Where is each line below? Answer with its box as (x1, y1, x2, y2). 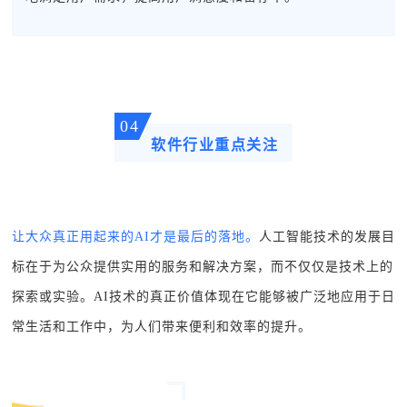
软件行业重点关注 (151, 136, 278, 153)
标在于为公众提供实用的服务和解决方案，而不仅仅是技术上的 (12, 259, 393, 273)
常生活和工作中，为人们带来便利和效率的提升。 (12, 319, 312, 333)
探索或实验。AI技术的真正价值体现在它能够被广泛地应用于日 (12, 289, 395, 303)
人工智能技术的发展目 (259, 229, 395, 243)
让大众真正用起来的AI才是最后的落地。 (12, 229, 259, 243)
